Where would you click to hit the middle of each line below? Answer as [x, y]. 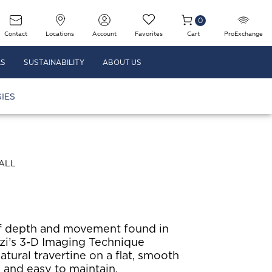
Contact [16, 34]
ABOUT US [122, 63]
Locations [60, 34]
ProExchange [243, 34]
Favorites [149, 34]
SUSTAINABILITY [54, 63]
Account [104, 34]
